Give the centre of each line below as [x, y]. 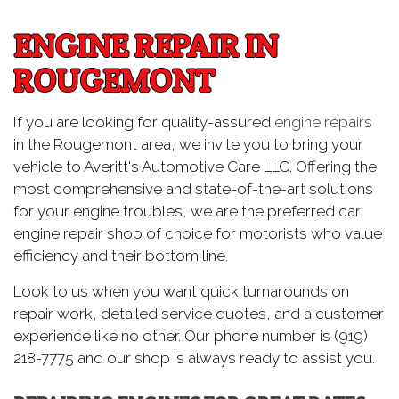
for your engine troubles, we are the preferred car [187, 211]
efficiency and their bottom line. [121, 255]
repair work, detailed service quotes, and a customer [199, 313]
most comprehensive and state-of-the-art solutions [193, 188]
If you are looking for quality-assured [144, 122]
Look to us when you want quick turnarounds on [181, 291]
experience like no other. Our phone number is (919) [191, 335]
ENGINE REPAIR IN [146, 45]
